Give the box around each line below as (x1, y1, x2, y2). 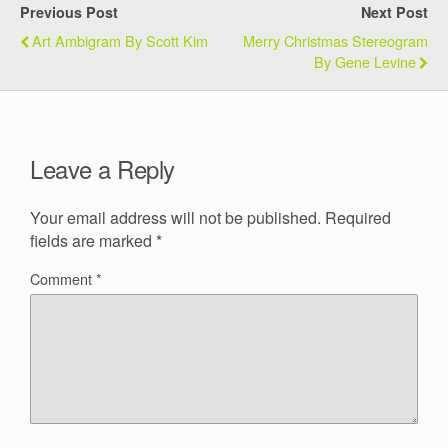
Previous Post (20, 2, 118, 22)
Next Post (361, 2, 428, 22)
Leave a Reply (30, 150, 175, 186)
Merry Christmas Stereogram (243, 30, 428, 51)
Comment (30, 267, 96, 289)
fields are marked (30, 228, 156, 252)
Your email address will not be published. (30, 205, 321, 229)
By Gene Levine (314, 51, 416, 72)
